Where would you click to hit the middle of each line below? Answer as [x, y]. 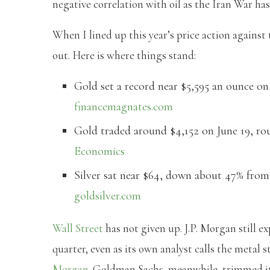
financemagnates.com [124, 106]
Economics [99, 151]
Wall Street [78, 228]
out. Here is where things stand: [124, 55]
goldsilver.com [108, 196]
